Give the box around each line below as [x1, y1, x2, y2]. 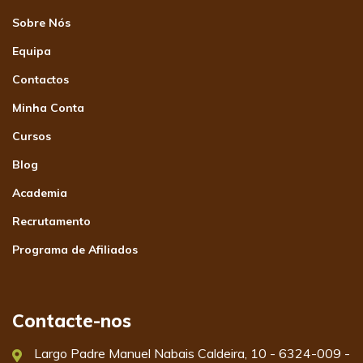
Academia [12, 186, 67, 201]
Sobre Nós [12, 15, 70, 31]
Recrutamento [12, 214, 91, 229]
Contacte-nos [12, 310, 131, 333]
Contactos [12, 72, 69, 88]
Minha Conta [12, 100, 84, 116]
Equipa [12, 44, 51, 59]
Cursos [12, 129, 51, 144]
